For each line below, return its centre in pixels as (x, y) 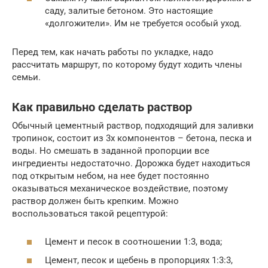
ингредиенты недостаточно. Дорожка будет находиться (131, 163)
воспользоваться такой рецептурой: (90, 214)
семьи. (26, 77)
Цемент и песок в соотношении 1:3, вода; (133, 241)
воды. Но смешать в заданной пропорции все (111, 151)
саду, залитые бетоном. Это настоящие (129, 11)
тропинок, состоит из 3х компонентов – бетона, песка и (132, 138)
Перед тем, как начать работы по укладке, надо (113, 52)
